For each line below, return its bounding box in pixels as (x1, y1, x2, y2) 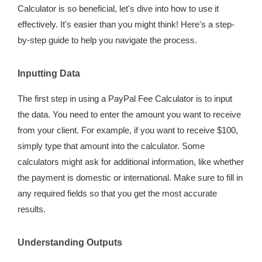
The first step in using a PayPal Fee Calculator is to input (18, 94, 232, 104)
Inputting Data (18, 68, 80, 78)
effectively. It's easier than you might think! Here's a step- (18, 19, 235, 29)
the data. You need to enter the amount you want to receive (18, 109, 241, 119)
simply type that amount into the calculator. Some (18, 141, 205, 151)
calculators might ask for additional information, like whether (18, 157, 244, 167)
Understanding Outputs (18, 237, 122, 247)
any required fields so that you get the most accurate (18, 188, 217, 198)
